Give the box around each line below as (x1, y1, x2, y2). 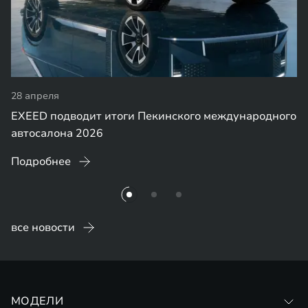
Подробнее (11, 154, 71, 169)
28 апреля (11, 89, 59, 102)
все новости (11, 220, 75, 235)
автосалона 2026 (11, 126, 103, 141)
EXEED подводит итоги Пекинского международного (11, 109, 296, 124)
